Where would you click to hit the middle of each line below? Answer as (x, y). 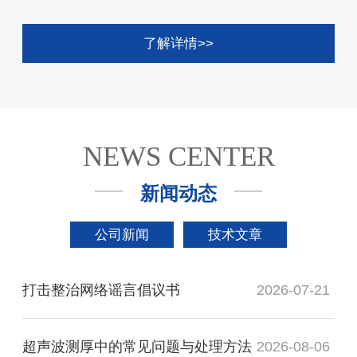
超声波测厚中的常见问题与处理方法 (137, 347)
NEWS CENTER (178, 156)
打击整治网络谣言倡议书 (101, 290)
